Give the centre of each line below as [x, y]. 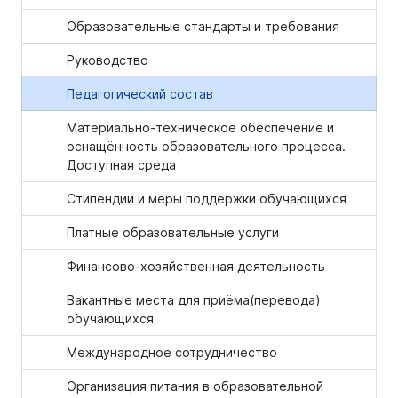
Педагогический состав [140, 94]
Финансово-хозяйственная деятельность [196, 266]
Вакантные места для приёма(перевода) [194, 300]
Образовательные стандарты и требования [203, 26]
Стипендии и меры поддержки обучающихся [207, 199]
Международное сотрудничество [172, 352]
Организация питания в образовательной [195, 386]
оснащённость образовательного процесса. [206, 146]
